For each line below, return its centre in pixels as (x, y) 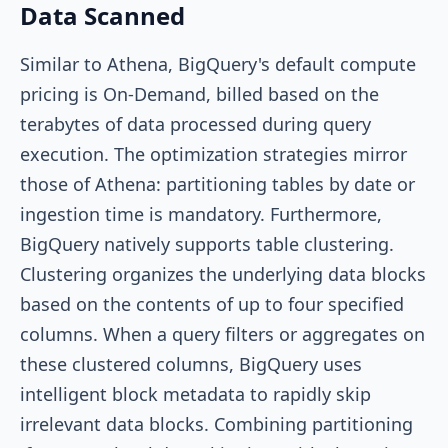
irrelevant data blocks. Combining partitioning (216, 423)
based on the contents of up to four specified (212, 303)
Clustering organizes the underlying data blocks (223, 273)
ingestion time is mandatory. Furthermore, (201, 213)
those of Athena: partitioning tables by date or (217, 183)
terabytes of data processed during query (195, 123)
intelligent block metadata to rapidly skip (195, 393)
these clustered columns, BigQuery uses (191, 363)
